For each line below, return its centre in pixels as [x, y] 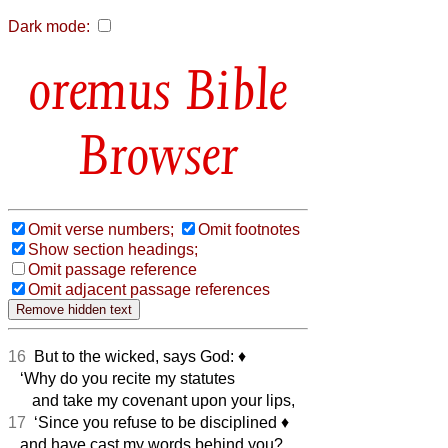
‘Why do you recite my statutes [121, 378]
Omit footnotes [249, 229]
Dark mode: [49, 26]
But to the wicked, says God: [132, 356]
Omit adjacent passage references [149, 289]
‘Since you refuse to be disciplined [153, 422]
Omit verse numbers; [101, 229]
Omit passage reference [112, 269]
